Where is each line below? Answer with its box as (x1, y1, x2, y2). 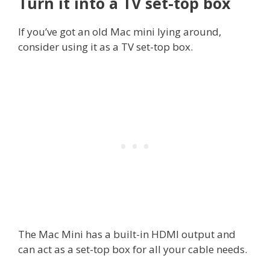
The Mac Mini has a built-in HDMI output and (18, 227, 236, 241)
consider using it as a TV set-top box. (18, 40, 193, 54)
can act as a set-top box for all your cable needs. (18, 242, 247, 256)
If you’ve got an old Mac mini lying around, (18, 25, 221, 39)
